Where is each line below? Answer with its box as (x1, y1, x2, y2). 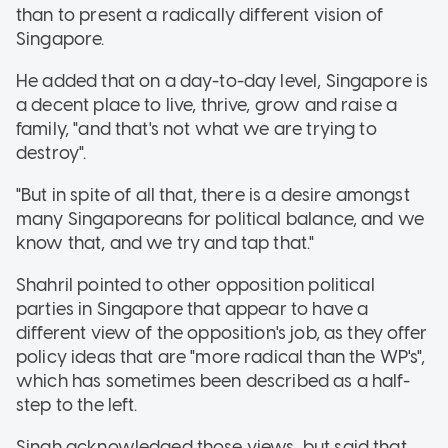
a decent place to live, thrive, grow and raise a (16, 93, 398, 116)
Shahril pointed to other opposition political (16, 273, 375, 296)
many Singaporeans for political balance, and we (16, 207, 425, 230)
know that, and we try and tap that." (16, 231, 315, 254)
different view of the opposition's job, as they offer (16, 321, 427, 344)
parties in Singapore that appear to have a (16, 297, 369, 320)
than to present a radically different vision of (16, 3, 384, 26)
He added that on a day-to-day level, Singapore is (16, 69, 429, 92)
